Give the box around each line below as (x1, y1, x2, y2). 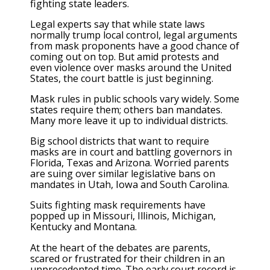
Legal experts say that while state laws (30, 17, 205, 31)
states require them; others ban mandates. (30, 102, 222, 116)
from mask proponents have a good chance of (30, 39, 239, 52)
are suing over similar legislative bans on (30, 167, 215, 181)
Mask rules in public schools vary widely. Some (30, 92, 239, 105)
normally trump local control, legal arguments (30, 28, 237, 42)
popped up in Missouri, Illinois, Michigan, (30, 209, 216, 223)
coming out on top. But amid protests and (30, 49, 219, 63)
